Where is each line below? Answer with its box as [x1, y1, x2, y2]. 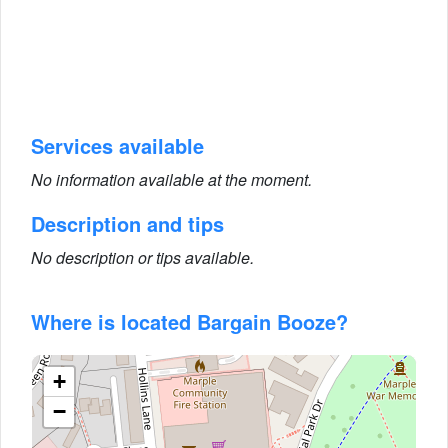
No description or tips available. [31, 246, 254, 269]
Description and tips [31, 209, 224, 238]
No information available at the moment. [31, 168, 312, 191]
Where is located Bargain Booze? [31, 307, 348, 336]
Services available [31, 131, 204, 160]
